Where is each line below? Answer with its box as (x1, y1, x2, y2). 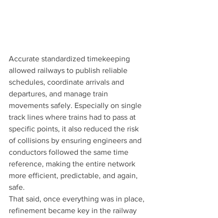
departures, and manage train (9, 90, 110, 98)
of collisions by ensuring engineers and (9, 136, 144, 145)
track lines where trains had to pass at (9, 113, 138, 122)
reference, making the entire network (9, 160, 137, 168)
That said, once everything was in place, (9, 195, 146, 203)
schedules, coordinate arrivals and (9, 78, 126, 87)
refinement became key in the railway (9, 206, 139, 215)
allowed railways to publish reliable (9, 66, 129, 75)
